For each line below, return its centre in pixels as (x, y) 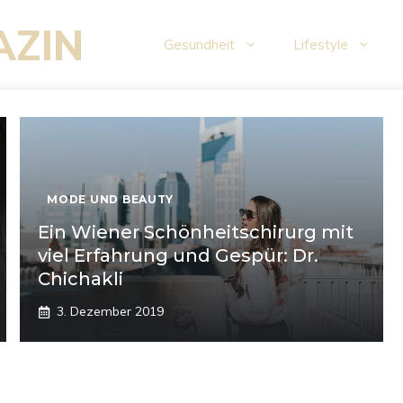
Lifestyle (321, 45)
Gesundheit (199, 45)
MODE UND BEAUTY (111, 199)
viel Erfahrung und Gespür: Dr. (179, 255)
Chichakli (81, 279)
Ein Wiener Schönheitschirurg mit (196, 232)
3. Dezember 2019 (111, 311)
